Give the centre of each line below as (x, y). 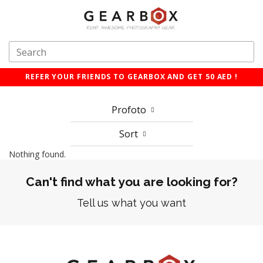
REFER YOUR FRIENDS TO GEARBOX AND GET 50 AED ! (131, 77)
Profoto (130, 110)
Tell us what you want (131, 203)
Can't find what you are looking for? (131, 182)
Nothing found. (37, 154)
